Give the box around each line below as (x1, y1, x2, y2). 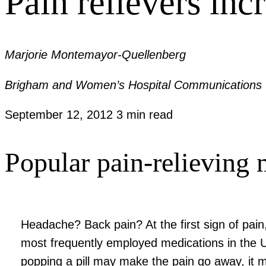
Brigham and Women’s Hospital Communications (5, 78, 262, 91)
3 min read (116, 108, 173, 122)
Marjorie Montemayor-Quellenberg (5, 48, 186, 62)
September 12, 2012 (5, 108, 116, 122)
